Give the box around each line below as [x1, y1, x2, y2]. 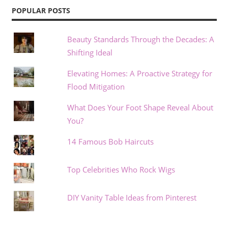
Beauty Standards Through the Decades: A [67, 34, 214, 44]
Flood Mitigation [67, 81, 125, 92]
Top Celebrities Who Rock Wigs [67, 164, 175, 175]
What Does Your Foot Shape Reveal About [67, 102, 213, 112]
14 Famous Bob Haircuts [67, 136, 154, 147]
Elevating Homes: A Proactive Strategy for [67, 68, 212, 78]
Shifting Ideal [67, 47, 112, 58]
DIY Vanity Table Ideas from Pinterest [67, 192, 196, 203]
